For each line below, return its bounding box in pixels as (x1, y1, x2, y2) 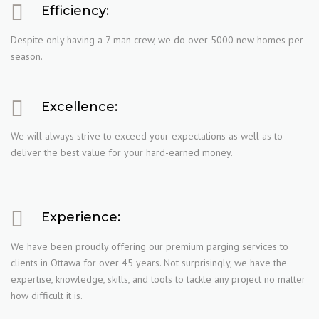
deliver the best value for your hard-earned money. (11, 146, 233, 159)
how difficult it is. (11, 289, 83, 302)
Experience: (41, 209, 120, 225)
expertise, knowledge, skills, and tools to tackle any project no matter (11, 273, 305, 286)
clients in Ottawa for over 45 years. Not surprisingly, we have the (11, 256, 287, 269)
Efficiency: (41, 3, 109, 19)
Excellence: (41, 99, 117, 115)
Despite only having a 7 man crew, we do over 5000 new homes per (11, 33, 303, 46)
